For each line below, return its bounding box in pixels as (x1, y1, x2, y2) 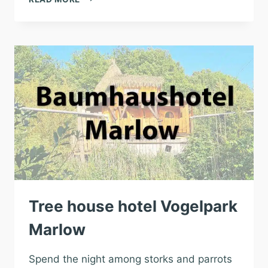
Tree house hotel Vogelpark (29, 197, 237, 215)
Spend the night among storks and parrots (29, 253, 232, 265)
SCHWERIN (80, 29, 127, 39)
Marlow (29, 220, 86, 239)
